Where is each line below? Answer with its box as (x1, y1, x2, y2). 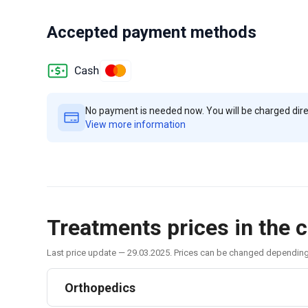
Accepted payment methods (47, 23, 256, 42)
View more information (85, 119, 186, 130)
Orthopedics (65, 280, 135, 295)
